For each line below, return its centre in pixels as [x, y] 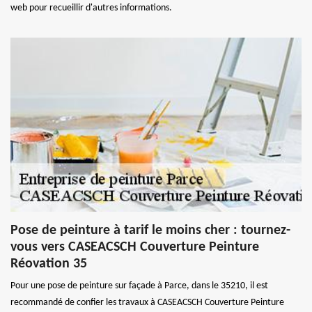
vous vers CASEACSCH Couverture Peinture [135, 247]
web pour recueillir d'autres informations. [91, 8]
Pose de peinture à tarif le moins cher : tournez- [150, 230]
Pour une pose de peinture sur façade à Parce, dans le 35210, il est [139, 286]
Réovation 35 [49, 264]
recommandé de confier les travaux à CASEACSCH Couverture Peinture [147, 302]
